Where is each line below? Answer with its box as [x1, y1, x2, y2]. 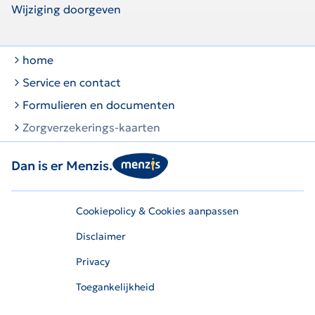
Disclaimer [76, 230, 127, 243]
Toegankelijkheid [76, 281, 155, 293]
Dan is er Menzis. [11, 157, 112, 174]
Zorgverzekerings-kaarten [22, 120, 160, 134]
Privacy [76, 255, 110, 268]
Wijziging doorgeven [11, 1, 121, 16]
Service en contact [22, 75, 121, 89]
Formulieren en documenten [22, 98, 175, 112]
